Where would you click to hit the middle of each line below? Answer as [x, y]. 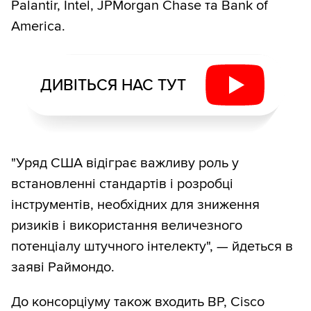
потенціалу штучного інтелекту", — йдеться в [152, 247]
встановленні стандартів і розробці [122, 184]
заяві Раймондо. [63, 268]
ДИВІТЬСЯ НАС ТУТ [113, 85]
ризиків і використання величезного [127, 226]
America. [38, 27]
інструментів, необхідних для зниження [135, 205]
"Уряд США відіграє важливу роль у [125, 163]
